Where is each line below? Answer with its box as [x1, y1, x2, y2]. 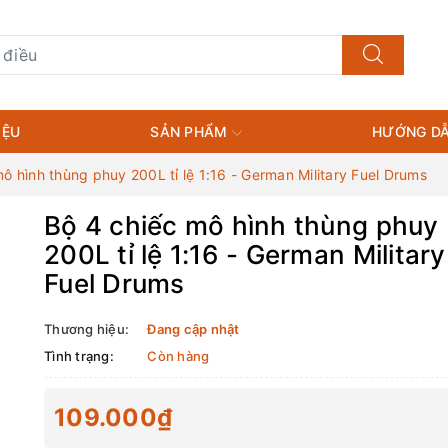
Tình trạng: [44, 348, 114, 365]
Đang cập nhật [147, 321, 240, 338]
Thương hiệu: [44, 321, 129, 338]
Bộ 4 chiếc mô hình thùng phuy [44, 210, 439, 242]
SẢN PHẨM [150, 123, 232, 140]
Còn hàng [147, 348, 210, 365]
